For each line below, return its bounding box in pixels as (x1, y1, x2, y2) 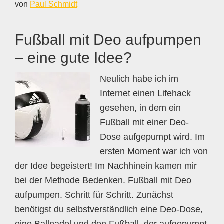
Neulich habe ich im (100, 74, 178, 84)
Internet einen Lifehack (100, 88, 191, 98)
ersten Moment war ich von (100, 146, 208, 156)
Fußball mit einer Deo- (100, 117, 189, 127)
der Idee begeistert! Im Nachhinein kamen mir (15, 161, 197, 171)
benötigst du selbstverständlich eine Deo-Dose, (15, 204, 203, 214)
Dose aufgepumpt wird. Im (100, 132, 205, 142)
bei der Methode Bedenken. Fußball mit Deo (15, 175, 191, 185)
